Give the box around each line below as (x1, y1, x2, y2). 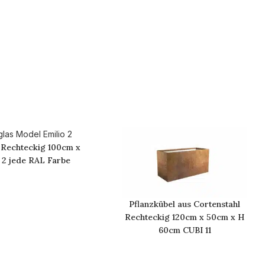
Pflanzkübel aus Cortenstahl (129, 199, 240, 210)
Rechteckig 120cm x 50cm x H (125, 212, 244, 223)
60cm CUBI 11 (158, 225, 211, 236)
